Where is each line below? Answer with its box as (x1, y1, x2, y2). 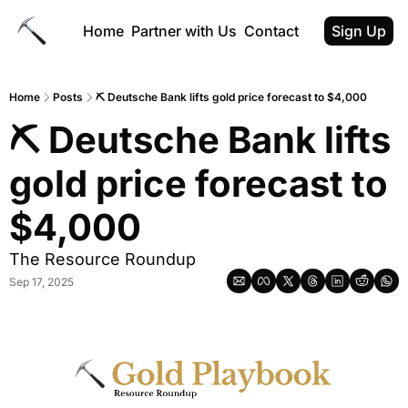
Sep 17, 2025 (9, 275, 74, 289)
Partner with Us (131, 22, 238, 40)
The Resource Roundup (9, 250, 196, 269)
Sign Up (331, 22, 386, 40)
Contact (244, 22, 300, 40)
